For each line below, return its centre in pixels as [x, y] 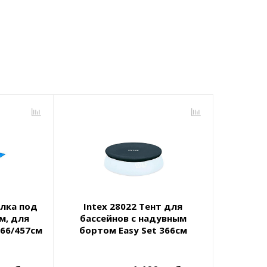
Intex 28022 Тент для [133, 207]
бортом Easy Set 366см [133, 230]
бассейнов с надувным [133, 218]
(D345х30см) [133, 242]
